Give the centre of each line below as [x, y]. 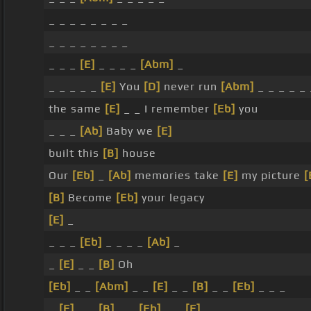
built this [75, 153]
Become [90, 198]
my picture [271, 176]
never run [190, 87]
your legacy [171, 198]
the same [76, 109]
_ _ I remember [166, 109]
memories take [177, 176]
